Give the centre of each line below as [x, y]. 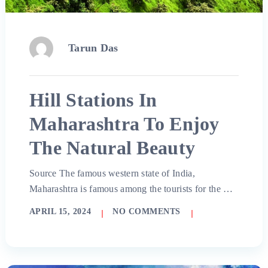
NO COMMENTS [147, 211]
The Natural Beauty [112, 147]
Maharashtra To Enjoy [124, 124]
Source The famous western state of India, [112, 173]
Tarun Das [93, 48]
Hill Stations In [93, 100]
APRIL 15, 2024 [60, 211]
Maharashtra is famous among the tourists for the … [131, 188]
